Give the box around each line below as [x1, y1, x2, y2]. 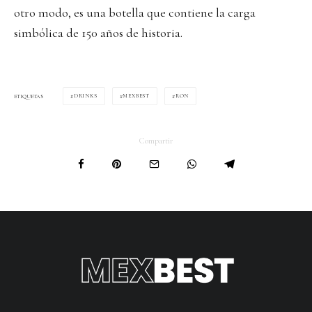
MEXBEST [123, 93, 150, 100]
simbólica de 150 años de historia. [14, 25, 182, 41]
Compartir [139, 136, 173, 146]
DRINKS [73, 93, 97, 100]
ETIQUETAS [14, 93, 43, 100]
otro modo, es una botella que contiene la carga [14, 5, 256, 21]
